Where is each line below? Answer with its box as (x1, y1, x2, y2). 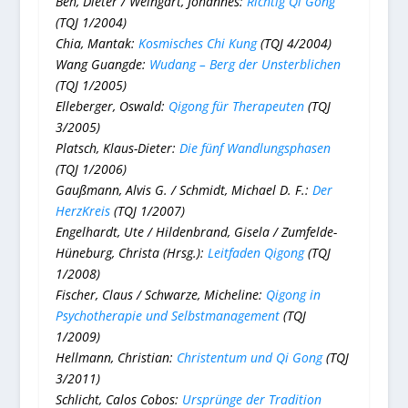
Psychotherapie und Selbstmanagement (55, 306, 280, 324)
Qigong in (265, 285, 321, 303)
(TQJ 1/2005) (55, 76, 127, 94)
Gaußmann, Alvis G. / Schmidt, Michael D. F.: (55, 180, 312, 199)
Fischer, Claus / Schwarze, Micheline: (55, 285, 266, 303)
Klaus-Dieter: (102, 138, 179, 157)
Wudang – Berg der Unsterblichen (148, 55, 341, 73)
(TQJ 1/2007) (109, 201, 185, 219)
